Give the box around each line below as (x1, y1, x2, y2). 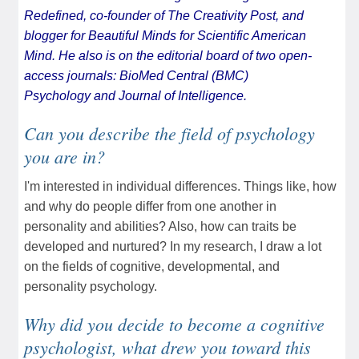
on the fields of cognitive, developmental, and (24, 259, 280, 273)
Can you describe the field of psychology (24, 120, 315, 145)
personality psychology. (24, 279, 157, 293)
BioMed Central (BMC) (119, 68, 248, 83)
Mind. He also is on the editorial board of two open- (24, 48, 312, 63)
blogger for (24, 28, 88, 42)
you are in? (24, 143, 105, 168)
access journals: (24, 68, 119, 83)
